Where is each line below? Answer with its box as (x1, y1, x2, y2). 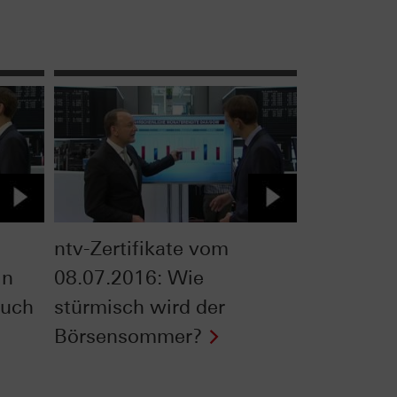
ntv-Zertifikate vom (53, 236, 229, 261)
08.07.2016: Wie (53, 265, 204, 290)
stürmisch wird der (53, 294, 225, 319)
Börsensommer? (53, 323, 202, 348)
